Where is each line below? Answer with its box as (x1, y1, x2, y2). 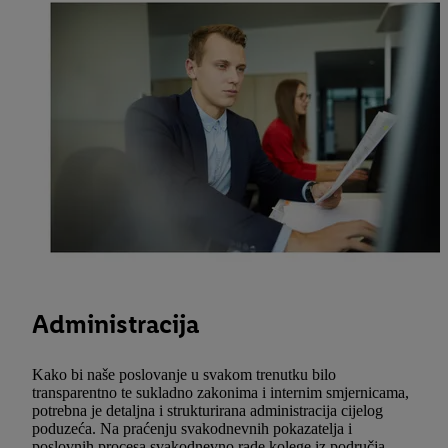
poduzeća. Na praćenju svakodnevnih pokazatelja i (32, 420, 352, 438)
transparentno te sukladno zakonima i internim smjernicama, (32, 384, 409, 402)
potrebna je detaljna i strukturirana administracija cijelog (32, 402, 383, 420)
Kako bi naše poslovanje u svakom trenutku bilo (32, 366, 336, 384)
